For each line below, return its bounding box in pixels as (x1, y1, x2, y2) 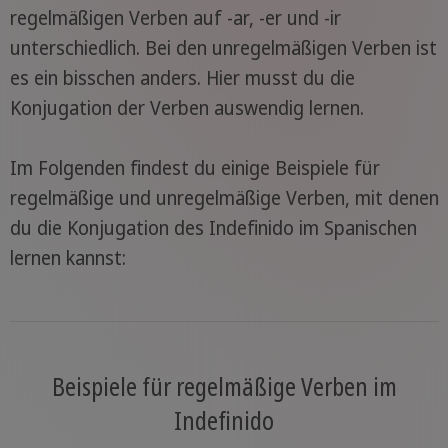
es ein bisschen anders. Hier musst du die (9, 65, 355, 91)
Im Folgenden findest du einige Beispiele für (9, 155, 380, 181)
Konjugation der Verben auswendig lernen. (9, 95, 364, 121)
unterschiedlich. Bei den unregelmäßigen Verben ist (9, 35, 437, 61)
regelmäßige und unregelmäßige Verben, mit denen (9, 185, 439, 211)
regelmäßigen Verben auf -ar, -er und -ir (9, 5, 341, 31)
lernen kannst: (9, 245, 126, 271)
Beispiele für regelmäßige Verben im (51, 369, 397, 403)
